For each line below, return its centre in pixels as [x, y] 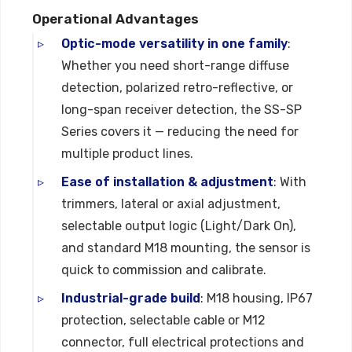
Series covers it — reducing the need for [180, 132]
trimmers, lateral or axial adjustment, [171, 204]
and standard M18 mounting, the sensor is [186, 248]
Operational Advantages [115, 19]
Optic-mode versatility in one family [174, 44]
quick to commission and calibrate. [164, 270]
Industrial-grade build [131, 298]
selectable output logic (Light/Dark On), [179, 226]
